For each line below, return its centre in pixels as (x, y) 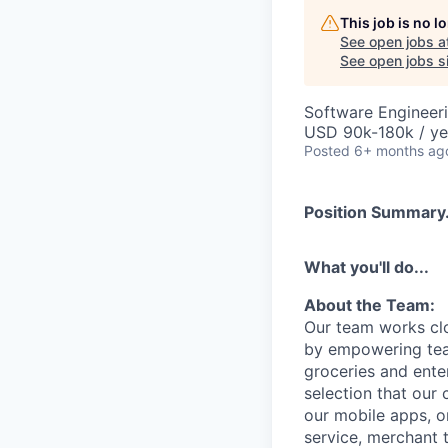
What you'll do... (366, 267)
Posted (327, 150)
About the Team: (369, 305)
